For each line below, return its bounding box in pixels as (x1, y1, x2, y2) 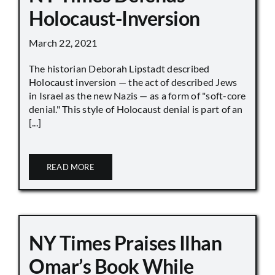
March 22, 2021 (29, 37, 98, 49)
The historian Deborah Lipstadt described (29, 63, 210, 75)
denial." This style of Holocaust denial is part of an (29, 103, 243, 115)
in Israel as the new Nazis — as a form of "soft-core (29, 90, 246, 102)
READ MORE (47, 162, 95, 172)
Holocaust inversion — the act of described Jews (29, 76, 238, 88)
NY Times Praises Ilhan (29, 231, 222, 255)
